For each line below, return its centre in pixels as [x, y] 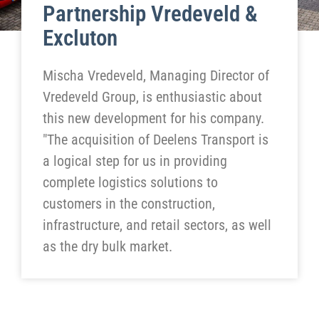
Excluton [80, 38]
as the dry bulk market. [108, 247]
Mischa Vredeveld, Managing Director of [156, 76]
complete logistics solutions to [130, 183]
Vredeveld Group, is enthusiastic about [152, 97]
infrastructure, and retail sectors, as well [157, 225]
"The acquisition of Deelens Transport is [156, 140]
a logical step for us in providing [135, 161]
